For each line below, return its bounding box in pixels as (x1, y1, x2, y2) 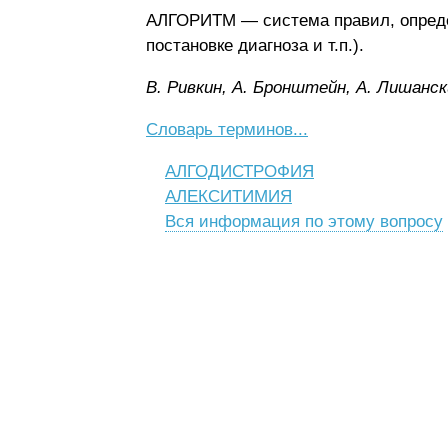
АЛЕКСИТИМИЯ (165, 186, 292, 206)
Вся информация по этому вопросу (165, 211, 443, 231)
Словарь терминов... (146, 119, 308, 139)
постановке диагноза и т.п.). (146, 35, 364, 55)
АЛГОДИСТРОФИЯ (165, 161, 314, 181)
